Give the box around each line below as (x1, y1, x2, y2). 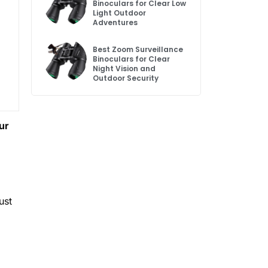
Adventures (93, 17, 138, 28)
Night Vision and (93, 63, 156, 74)
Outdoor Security (93, 73, 159, 84)
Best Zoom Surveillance (93, 44, 184, 55)
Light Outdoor (93, 8, 147, 19)
